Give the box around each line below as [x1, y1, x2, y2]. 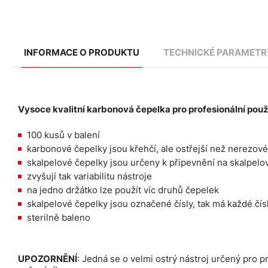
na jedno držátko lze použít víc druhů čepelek [27, 184, 219, 196]
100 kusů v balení [27, 129, 100, 141]
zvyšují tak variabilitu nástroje [27, 170, 152, 182]
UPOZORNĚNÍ [18, 253, 77, 265]
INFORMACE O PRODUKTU [24, 47, 139, 59]
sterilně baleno [27, 212, 90, 224]
